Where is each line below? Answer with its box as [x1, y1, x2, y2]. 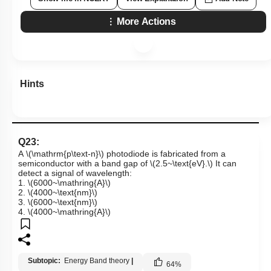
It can [213, 158, 237, 169]
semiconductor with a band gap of [18, 158, 150, 169]
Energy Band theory [64, 256, 129, 266]
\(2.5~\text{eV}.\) [150, 158, 213, 169]
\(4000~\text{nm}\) [28, 188, 97, 198]
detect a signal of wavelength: [18, 168, 132, 178]
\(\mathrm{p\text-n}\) [26, 149, 104, 159]
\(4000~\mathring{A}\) [28, 207, 111, 217]
